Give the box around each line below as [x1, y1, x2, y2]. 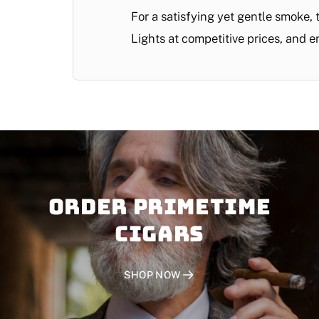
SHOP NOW [124, 268, 181, 281]
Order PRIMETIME [48, 192, 271, 221]
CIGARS [115, 219, 204, 248]
